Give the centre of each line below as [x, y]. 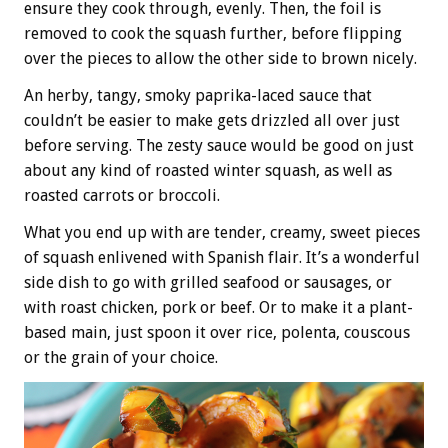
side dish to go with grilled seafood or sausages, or [208, 283]
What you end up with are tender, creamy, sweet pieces [222, 233]
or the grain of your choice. [121, 358]
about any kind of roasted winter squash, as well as [208, 171]
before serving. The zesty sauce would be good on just [219, 146]
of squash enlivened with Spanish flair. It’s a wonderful [222, 258]
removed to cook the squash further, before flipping [213, 34]
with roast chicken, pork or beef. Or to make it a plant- [218, 308]
